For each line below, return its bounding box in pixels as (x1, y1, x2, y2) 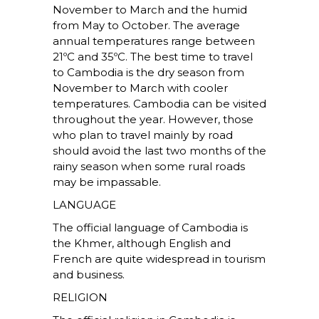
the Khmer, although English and (53, 236, 231, 251)
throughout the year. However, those (53, 113, 253, 127)
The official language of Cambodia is (53, 221, 248, 235)
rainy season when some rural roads (53, 159, 245, 174)
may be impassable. (53, 175, 161, 189)
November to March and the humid (53, 3, 247, 17)
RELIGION (53, 291, 108, 305)
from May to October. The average (53, 19, 240, 33)
